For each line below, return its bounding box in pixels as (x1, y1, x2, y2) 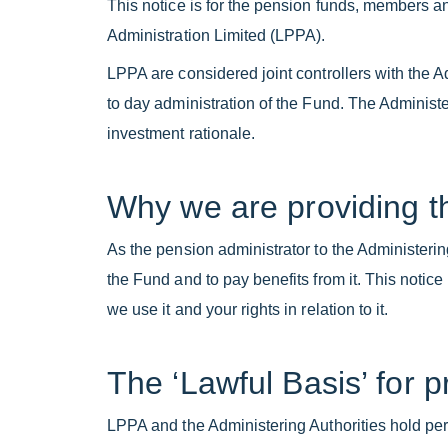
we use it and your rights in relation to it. (107, 301, 389, 319)
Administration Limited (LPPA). (107, 27, 326, 45)
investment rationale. (107, 125, 256, 143)
